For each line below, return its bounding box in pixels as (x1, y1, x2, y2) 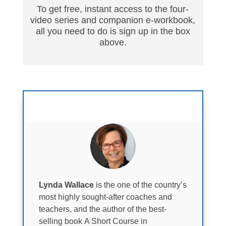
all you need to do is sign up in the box (35, 26, 190, 36)
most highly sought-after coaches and (38, 192, 172, 201)
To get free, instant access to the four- (37, 4, 189, 14)
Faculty (54, 92, 90, 103)
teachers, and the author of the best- (38, 204, 166, 213)
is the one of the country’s (93, 180, 187, 189)
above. (99, 37, 127, 47)
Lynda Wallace (38, 180, 94, 189)
